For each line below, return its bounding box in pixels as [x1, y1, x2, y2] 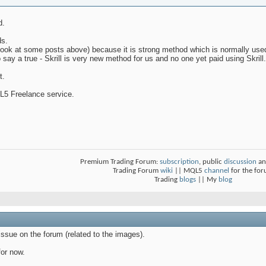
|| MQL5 [173, 167, 204, 175]
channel [204, 167, 229, 175]
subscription [160, 158, 199, 166]
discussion [224, 158, 256, 166]
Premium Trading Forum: [80, 158, 160, 166]
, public [199, 158, 224, 166]
